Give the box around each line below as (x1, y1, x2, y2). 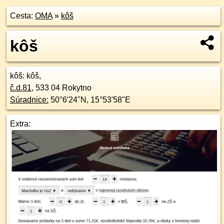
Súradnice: (10, 95, 48, 104)
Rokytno (62, 83, 91, 92)
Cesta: (10, 11, 35, 20)
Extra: (10, 119, 30, 128)
